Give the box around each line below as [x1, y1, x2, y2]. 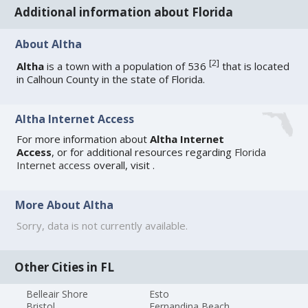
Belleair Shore [26, 287, 89, 300]
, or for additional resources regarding [52, 145, 235, 159]
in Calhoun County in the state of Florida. [16, 71, 206, 86]
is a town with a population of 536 [44, 58, 210, 73]
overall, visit [91, 158, 153, 173]
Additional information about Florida [14, 4, 234, 21]
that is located [219, 58, 290, 73]
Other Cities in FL [14, 258, 115, 275]
